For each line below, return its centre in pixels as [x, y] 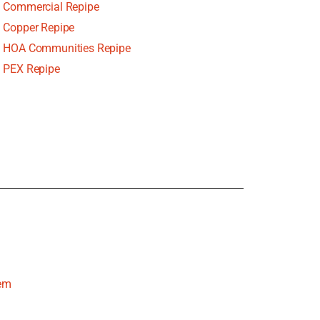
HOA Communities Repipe [67, 48]
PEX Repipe [31, 69]
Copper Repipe [39, 27]
